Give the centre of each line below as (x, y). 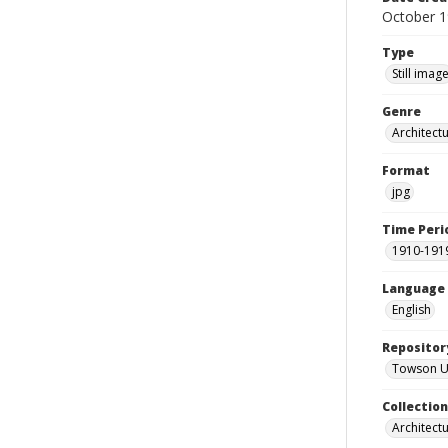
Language (413, 288)
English (411, 309)
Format (406, 170)
